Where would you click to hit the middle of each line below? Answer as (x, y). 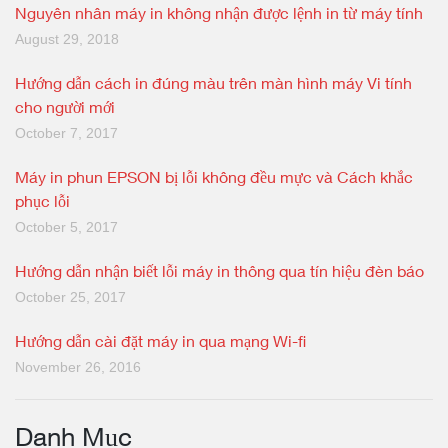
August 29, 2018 (67, 39)
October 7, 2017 (66, 133)
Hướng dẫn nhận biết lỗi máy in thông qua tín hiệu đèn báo (219, 270)
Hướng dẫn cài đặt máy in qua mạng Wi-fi (160, 340)
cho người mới (65, 106)
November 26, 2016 (78, 367)
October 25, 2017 (70, 297)
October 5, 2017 (66, 227)
